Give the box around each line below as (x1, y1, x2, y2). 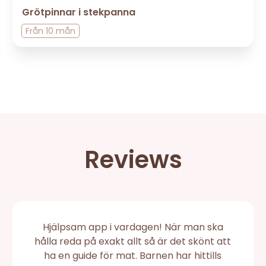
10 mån (46, 24, 76, 37)
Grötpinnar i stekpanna (22, 5, 136, 19)
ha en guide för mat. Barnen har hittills (44, 248, 222, 262)
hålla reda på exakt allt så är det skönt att (34, 234, 232, 248)
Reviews (84, 142, 182, 176)
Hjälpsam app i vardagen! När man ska (42, 220, 223, 234)
